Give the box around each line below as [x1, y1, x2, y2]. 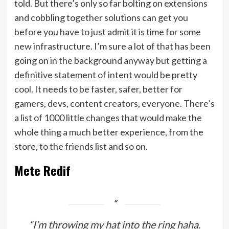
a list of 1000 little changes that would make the [14, 112, 202, 124]
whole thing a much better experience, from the [14, 126, 203, 138]
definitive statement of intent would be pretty [14, 69, 197, 81]
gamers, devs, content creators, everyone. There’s [14, 98, 215, 109]
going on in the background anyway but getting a [14, 55, 207, 66]
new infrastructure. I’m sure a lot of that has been [14, 40, 211, 52]
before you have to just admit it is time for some [14, 26, 201, 38]
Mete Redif [14, 161, 71, 180]
